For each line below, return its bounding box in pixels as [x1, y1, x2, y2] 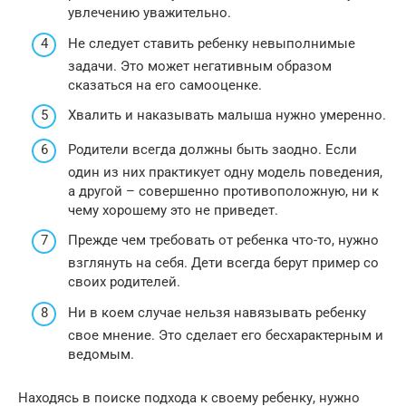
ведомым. [68, 345, 134, 362]
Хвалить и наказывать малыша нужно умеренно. [68, 107, 386, 124]
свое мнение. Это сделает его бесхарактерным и [68, 326, 383, 343]
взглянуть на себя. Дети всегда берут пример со [68, 255, 379, 272]
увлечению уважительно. [68, 5, 231, 22]
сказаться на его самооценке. [68, 76, 262, 93]
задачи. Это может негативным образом [68, 57, 332, 74]
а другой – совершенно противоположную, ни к [68, 182, 379, 199]
